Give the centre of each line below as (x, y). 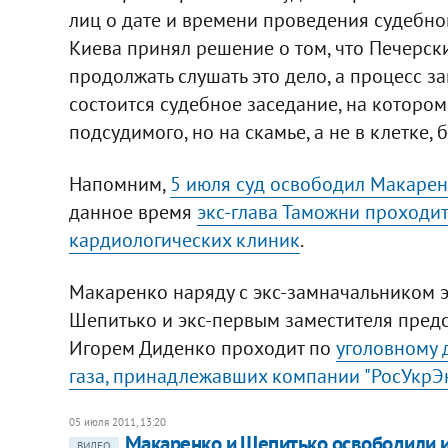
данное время (132, 211)
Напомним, (119, 183)
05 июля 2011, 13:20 (117, 421)
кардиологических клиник (184, 239)
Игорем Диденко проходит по (202, 347)
